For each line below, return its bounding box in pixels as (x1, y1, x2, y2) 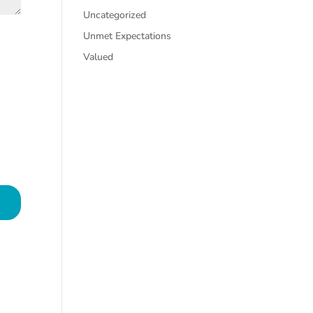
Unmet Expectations (83, 29, 172, 43)
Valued (83, 50, 114, 64)
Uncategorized (83, 8, 147, 22)
